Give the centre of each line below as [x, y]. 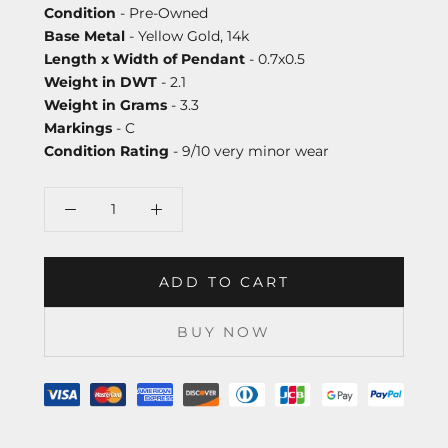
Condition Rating [106, 150]
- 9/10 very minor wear [249, 150]
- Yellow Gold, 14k [187, 35]
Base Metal [84, 35]
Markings [78, 127]
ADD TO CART [224, 281]
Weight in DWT [100, 81]
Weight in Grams [105, 104]
